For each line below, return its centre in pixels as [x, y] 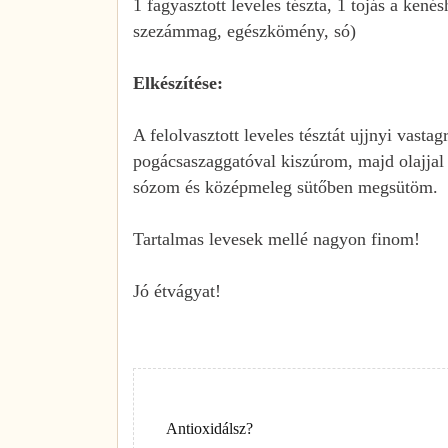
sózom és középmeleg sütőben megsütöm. [285, 186]
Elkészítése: [178, 82]
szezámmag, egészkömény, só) [244, 30]
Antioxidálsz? [209, 428]
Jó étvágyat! [177, 290]
